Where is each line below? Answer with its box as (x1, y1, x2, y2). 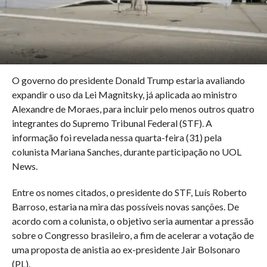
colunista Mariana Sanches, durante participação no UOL (11, 145, 241, 157)
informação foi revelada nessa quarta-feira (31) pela (11, 131, 222, 143)
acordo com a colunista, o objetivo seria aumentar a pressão (11, 215, 254, 226)
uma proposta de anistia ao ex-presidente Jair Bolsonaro (11, 243, 240, 255)
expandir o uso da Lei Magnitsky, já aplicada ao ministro (11, 88, 237, 100)
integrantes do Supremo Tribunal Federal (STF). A (11, 117, 212, 129)
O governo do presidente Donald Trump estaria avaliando (11, 74, 245, 86)
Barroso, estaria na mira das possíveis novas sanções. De (11, 200, 239, 212)
